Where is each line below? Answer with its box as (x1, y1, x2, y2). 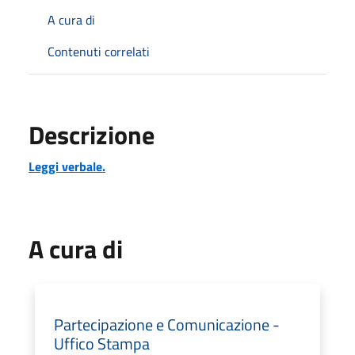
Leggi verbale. (29, 156, 105, 176)
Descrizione (29, 115, 155, 154)
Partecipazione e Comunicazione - (54, 311, 280, 337)
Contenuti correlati (48, 41, 150, 61)
